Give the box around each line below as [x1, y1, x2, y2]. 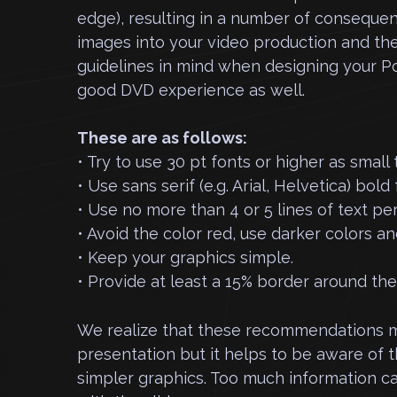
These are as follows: [77, 128, 247, 147]
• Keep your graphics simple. [77, 248, 293, 267]
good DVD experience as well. [77, 81, 305, 99]
